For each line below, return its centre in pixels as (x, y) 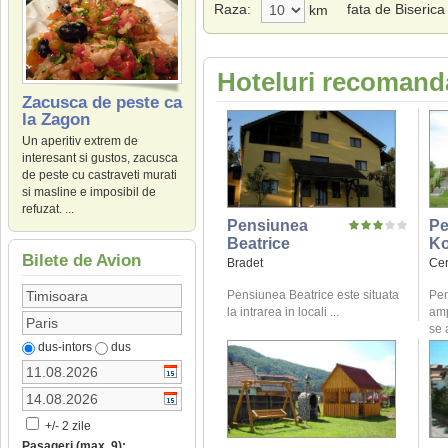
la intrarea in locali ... (283, 312)
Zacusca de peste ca (102, 103)
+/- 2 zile (66, 426)
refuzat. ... (48, 209)
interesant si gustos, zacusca (100, 158)
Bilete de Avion (81, 261)
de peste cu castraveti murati (99, 175)
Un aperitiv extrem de (80, 141)
